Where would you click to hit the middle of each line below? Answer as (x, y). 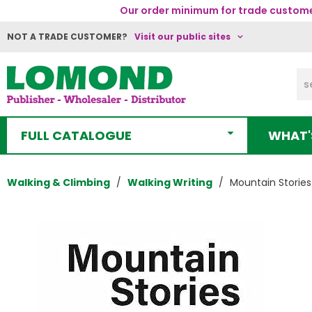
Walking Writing (170, 182)
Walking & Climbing (58, 182)
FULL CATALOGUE (76, 135)
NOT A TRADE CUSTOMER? (67, 37)
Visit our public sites (182, 37)
